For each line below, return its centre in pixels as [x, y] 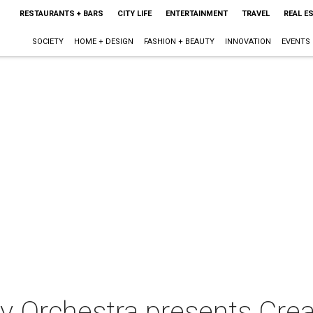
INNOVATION [248, 42]
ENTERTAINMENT [196, 14]
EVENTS [296, 42]
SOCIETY [48, 42]
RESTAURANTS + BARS [61, 14]
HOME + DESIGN [103, 42]
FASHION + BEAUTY [179, 42]
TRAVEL [255, 14]
